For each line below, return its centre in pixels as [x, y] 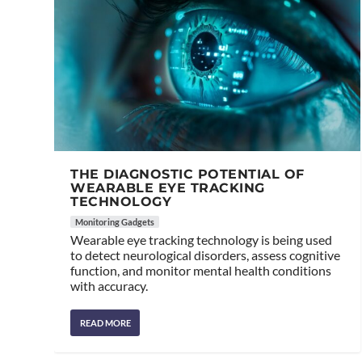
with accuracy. [109, 286]
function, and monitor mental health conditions [201, 271]
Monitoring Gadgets [115, 222]
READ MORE [106, 323]
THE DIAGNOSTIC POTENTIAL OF [187, 175]
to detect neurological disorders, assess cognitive [206, 255]
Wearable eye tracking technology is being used [202, 240]
